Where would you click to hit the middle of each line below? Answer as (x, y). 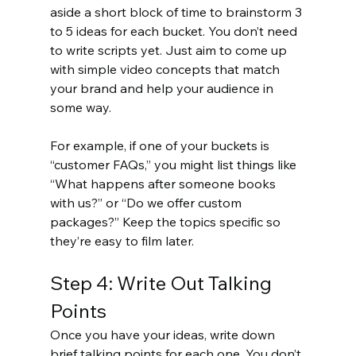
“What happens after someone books (164, 184)
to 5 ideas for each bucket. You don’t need (175, 31)
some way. (80, 108)
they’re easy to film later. (122, 241)
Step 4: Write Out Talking (163, 283)
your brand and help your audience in (163, 89)
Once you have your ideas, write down (164, 335)
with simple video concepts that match (166, 70)
